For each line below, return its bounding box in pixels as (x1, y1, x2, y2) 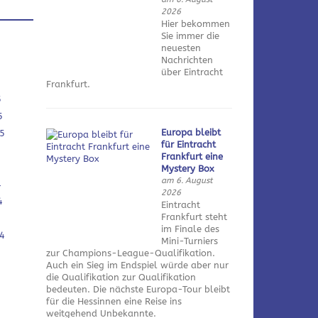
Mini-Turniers (161, 235, 219, 246)
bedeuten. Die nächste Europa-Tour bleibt (45, 283, 230, 295)
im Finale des (161, 223, 220, 234)
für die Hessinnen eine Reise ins (45, 295, 182, 307)
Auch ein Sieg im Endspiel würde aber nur (45, 259, 229, 270)
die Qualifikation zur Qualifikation (45, 271, 196, 283)
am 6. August (161, 175, 214, 185)
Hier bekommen (161, 18, 231, 29)
